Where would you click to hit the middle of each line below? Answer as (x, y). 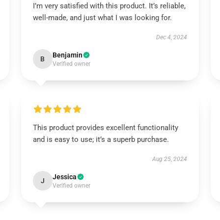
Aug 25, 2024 (170, 159)
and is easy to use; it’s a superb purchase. (101, 139)
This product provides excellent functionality (105, 128)
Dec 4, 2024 (172, 37)
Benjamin (67, 55)
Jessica (64, 177)
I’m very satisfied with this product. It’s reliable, (109, 6)
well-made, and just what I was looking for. (102, 18)
